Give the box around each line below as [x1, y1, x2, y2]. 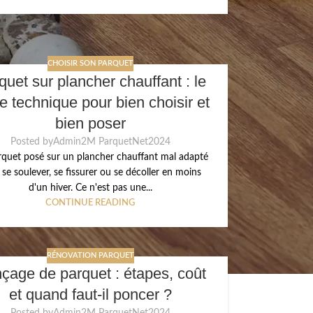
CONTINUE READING [45, 198, 135, 208]
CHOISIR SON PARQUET [47, 59, 133, 67]
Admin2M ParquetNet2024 [52, 137, 170, 147]
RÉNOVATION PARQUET [46, 251, 134, 259]
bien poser [54, 115, 126, 133]
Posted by [10, 137, 53, 147]
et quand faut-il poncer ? [8, 286, 172, 304]
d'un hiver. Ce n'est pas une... [28, 183, 152, 194]
